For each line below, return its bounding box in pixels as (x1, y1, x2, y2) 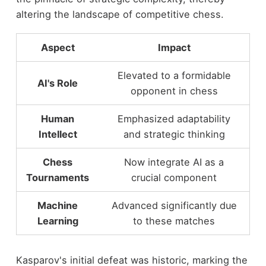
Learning (37, 214, 78, 227)
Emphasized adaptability (118, 112, 231, 125)
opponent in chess (130, 84, 218, 97)
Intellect (38, 128, 77, 140)
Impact (157, 41, 191, 53)
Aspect (40, 41, 75, 53)
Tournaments (26, 171, 90, 183)
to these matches (133, 214, 216, 227)
